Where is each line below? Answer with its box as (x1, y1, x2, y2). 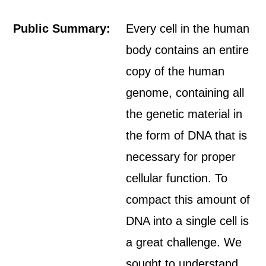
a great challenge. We (126, 236, 242, 249)
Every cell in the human (126, 22, 250, 35)
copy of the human (126, 65, 225, 78)
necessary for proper (126, 150, 236, 163)
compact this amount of (126, 193, 251, 206)
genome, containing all (126, 86, 245, 99)
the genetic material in (126, 107, 243, 121)
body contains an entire (126, 43, 249, 56)
